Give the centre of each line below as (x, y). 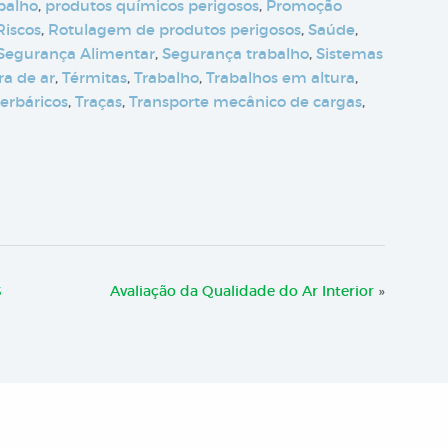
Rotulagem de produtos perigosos (174, 29)
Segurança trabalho (235, 53)
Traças (98, 101)
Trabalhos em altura (280, 77)
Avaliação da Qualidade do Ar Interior (242, 291)
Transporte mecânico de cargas (245, 101)
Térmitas (94, 77)
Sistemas (349, 53)
